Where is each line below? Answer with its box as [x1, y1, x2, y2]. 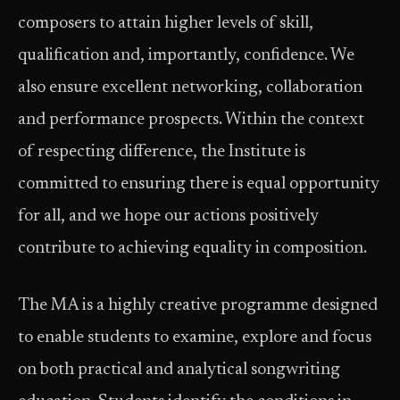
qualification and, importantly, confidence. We [18, 47, 354, 64]
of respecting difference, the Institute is [18, 144, 305, 161]
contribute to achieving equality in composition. [18, 240, 367, 257]
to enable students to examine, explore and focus [18, 329, 371, 346]
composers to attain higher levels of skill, [18, 15, 313, 32]
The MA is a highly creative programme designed [18, 297, 378, 314]
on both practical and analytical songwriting [18, 362, 340, 379]
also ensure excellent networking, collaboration [18, 79, 362, 96]
